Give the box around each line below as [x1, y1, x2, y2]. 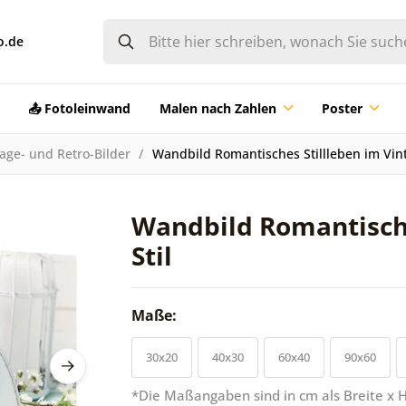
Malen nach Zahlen [159, 99, 276, 117]
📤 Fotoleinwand [27, 99, 130, 117]
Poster [321, 99, 362, 117]
